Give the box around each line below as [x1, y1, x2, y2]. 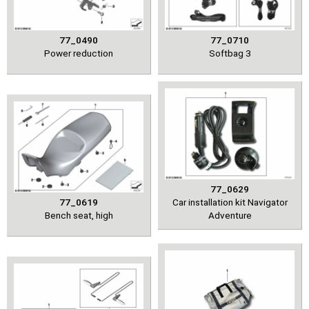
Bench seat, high [44, 209, 113, 221]
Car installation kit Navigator [172, 196, 288, 208]
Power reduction [44, 47, 113, 59]
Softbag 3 [208, 47, 251, 59]
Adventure [208, 209, 252, 221]
